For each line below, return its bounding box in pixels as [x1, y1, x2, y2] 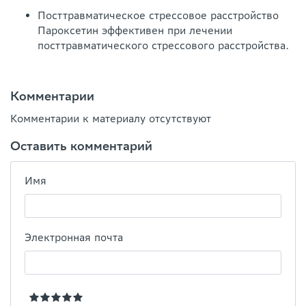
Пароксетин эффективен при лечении [38, 24, 232, 37]
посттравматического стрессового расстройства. [38, 39, 289, 52]
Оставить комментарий [10, 138, 152, 154]
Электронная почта [25, 231, 123, 244]
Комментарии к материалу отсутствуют [10, 112, 211, 125]
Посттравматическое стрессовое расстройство [38, 9, 279, 22]
